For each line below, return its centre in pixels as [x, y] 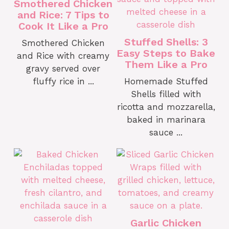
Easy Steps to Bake [166, 53]
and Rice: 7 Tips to [63, 15]
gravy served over [63, 68]
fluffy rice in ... [63, 81]
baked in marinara [166, 120]
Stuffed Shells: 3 [166, 42]
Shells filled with [166, 94]
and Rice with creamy [63, 56]
